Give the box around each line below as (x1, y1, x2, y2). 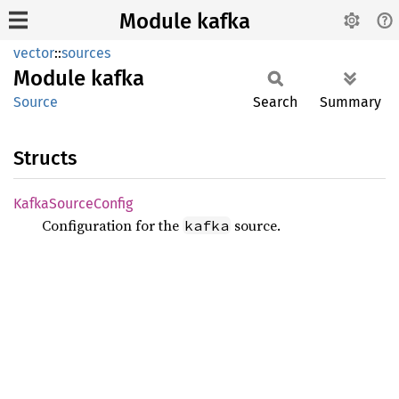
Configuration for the (42, 216, 183, 235)
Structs (13, 146, 77, 170)
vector (13, 45, 54, 61)
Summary (320, 94, 381, 110)
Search (253, 94, 297, 110)
